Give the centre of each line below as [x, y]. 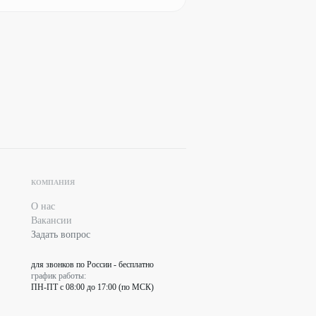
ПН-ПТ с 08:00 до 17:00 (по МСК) [92, 287]
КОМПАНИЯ [53, 183]
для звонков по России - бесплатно [92, 265]
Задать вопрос [61, 235]
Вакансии [51, 221]
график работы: [59, 276]
